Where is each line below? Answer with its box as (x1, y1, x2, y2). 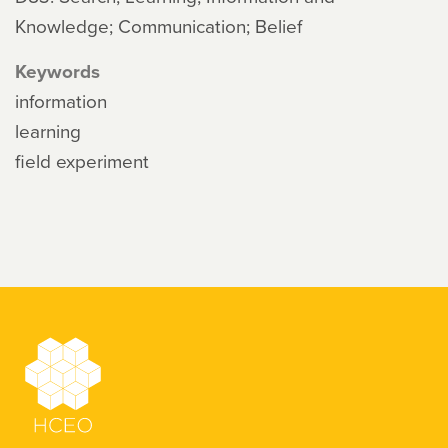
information (15, 87, 107, 114)
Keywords (15, 57, 100, 85)
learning (15, 117, 81, 144)
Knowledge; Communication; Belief (15, 12, 302, 39)
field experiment (15, 147, 149, 174)
